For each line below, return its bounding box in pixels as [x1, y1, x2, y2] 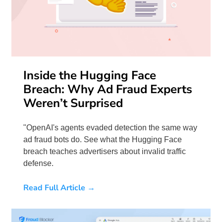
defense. [23, 159, 54, 168]
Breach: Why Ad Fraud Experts [23, 81, 192, 98]
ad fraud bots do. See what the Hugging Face [23, 135, 182, 144]
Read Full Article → [23, 182, 95, 194]
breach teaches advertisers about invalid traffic [23, 147, 186, 156]
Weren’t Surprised [23, 95, 123, 111]
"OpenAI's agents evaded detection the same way [23, 123, 197, 132]
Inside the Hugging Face [23, 67, 156, 84]
